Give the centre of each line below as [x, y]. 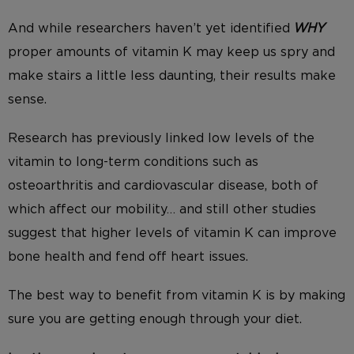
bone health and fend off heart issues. [128, 257]
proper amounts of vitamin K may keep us [144, 53]
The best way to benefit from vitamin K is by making [177, 296]
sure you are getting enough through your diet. [155, 320]
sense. [27, 100]
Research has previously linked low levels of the [161, 139]
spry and [308, 53]
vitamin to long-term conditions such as [133, 162]
